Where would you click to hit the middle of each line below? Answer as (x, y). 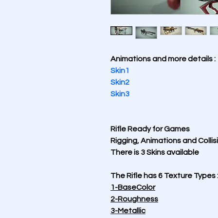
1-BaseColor (133, 187)
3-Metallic (128, 211)
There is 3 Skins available (155, 152)
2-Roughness (134, 199)
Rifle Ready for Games (151, 129)
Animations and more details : (163, 59)
